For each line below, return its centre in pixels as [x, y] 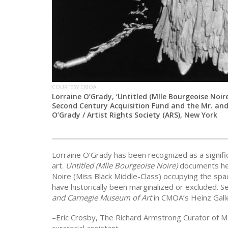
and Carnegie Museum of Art [102, 197]
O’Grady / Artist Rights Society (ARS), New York [135, 115]
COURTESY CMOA [74, 87]
